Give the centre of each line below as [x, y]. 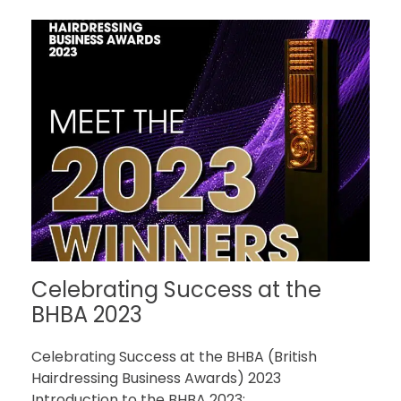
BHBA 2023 [87, 317]
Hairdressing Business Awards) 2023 [160, 380]
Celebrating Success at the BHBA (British [174, 358]
